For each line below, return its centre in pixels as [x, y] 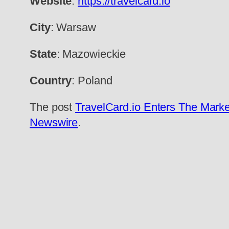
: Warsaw [73, 28]
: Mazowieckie [91, 54]
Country [51, 81]
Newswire [54, 123]
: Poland [92, 81]
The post [53, 107]
